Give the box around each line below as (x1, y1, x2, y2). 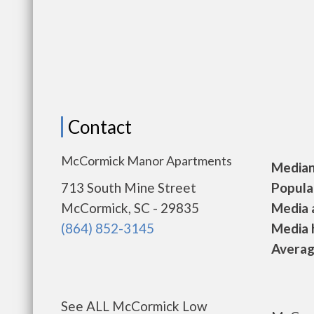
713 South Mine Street (61, 179, 196, 196)
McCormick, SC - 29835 (61, 200, 199, 216)
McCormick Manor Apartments (61, 153, 232, 168)
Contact (68, 116, 132, 138)
